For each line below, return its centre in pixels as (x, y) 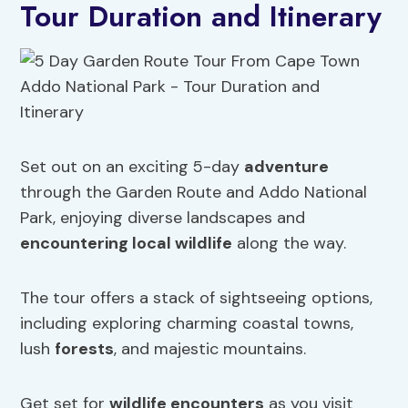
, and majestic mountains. (210, 349)
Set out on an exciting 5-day (133, 167)
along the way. (290, 244)
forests (85, 349)
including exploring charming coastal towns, (187, 324)
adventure (287, 167)
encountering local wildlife (127, 244)
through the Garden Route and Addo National (194, 193)
